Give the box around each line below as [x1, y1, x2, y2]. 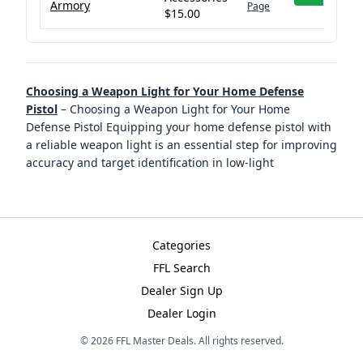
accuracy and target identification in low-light [26, 155, 274, 170]
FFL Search [152, 260, 211, 275]
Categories [152, 237, 211, 253]
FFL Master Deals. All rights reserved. [113, 334, 284, 348]
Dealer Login [147, 305, 216, 321]
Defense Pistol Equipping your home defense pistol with [26, 119, 331, 135]
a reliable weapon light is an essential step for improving [26, 137, 337, 152]
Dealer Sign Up [140, 283, 223, 298]
